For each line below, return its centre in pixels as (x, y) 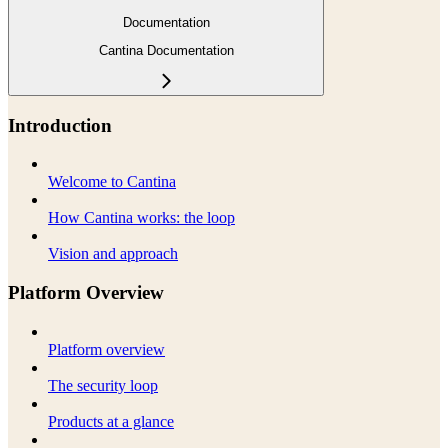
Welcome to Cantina (112, 182)
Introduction (60, 125)
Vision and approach (113, 254)
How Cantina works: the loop (141, 218)
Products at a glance (111, 421)
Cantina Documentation (166, 51)
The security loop (103, 385)
